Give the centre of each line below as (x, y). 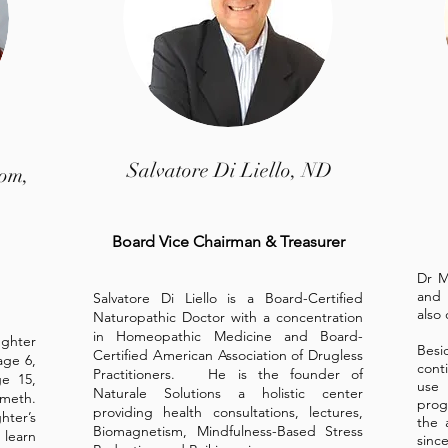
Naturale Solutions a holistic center (228, 393)
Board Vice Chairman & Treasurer (228, 241)
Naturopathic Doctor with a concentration (228, 317)
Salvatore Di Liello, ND (229, 170)
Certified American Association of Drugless (228, 355)
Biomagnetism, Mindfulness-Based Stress (228, 431)
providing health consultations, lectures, (228, 412)
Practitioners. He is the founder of (228, 374)
